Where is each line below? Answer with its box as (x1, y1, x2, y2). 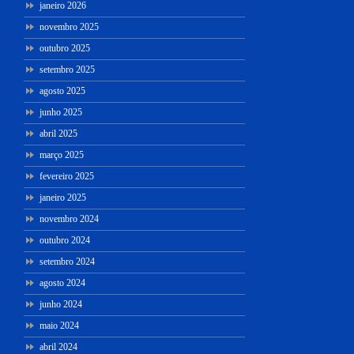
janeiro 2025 (40, 191, 86, 203)
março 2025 (40, 149, 84, 160)
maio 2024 (40, 319, 79, 331)
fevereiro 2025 (40, 170, 94, 182)
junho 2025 (40, 106, 82, 118)
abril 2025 (40, 127, 77, 139)
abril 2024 (40, 341, 77, 352)
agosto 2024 (40, 277, 85, 288)
